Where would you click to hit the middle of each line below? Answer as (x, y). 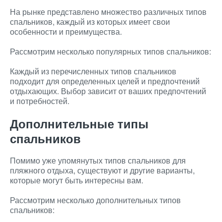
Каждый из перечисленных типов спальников (93, 71)
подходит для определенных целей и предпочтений (105, 81)
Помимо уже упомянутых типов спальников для (98, 160)
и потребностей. (40, 101)
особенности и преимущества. (66, 31)
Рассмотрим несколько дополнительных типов (95, 200)
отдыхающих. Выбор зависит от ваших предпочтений (108, 91)
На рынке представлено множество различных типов (108, 12)
